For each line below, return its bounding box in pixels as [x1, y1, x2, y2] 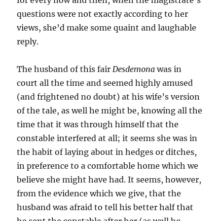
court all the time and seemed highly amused [17, 78, 193, 88]
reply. [17, 37, 39, 46]
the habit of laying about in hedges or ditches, [17, 147, 197, 157]
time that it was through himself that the [17, 119, 179, 129]
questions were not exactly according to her [17, 9, 188, 19]
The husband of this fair [17, 64, 113, 74]
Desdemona [112, 64, 155, 74]
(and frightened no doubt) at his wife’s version [17, 92, 200, 102]
